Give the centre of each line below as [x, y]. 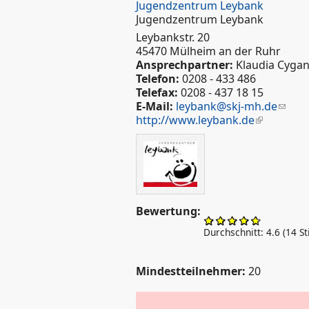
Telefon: [159, 79]
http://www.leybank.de [195, 120]
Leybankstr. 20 [173, 38]
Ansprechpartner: [186, 65]
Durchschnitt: [235, 232]
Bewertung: [170, 211]
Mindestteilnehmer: [192, 271]
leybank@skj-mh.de [227, 107]
